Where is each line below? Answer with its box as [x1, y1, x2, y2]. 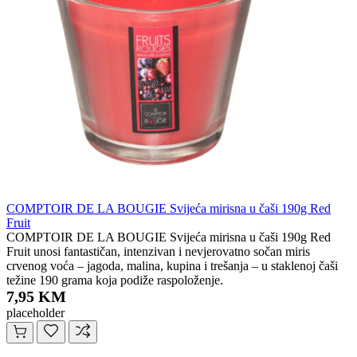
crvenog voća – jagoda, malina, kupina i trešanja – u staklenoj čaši [6, 259, 338, 273]
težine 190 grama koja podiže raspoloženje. [6, 273, 223, 288]
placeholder [6, 306, 65, 320]
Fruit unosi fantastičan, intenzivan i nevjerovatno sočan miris [6, 245, 310, 259]
